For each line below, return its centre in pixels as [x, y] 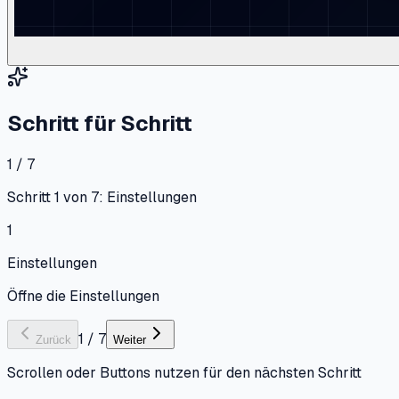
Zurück [53, 339]
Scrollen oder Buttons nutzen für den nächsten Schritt [184, 372]
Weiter [130, 339]
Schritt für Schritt [100, 123]
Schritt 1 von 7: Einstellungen [102, 197]
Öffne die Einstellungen [83, 296]
